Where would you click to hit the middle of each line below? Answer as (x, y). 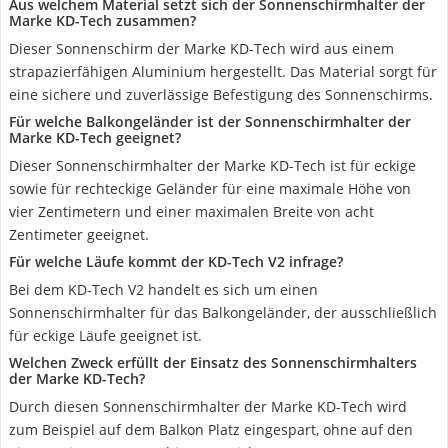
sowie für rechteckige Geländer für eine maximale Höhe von (210, 188)
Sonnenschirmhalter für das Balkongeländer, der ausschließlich (223, 312)
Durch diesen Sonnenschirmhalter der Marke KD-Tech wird (208, 406)
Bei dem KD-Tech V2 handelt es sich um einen (163, 289)
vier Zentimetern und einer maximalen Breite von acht (191, 211)
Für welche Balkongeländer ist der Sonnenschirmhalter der (210, 121)
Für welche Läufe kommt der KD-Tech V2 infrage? (176, 261)
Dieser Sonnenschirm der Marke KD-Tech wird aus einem (201, 48)
